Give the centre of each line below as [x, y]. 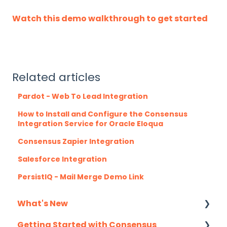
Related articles [56, 77]
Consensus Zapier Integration [76, 141]
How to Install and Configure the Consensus [103, 114]
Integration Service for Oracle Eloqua [91, 123]
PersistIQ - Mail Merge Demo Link [81, 177]
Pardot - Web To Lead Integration [83, 96]
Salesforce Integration [63, 159]
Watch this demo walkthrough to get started [110, 18]
